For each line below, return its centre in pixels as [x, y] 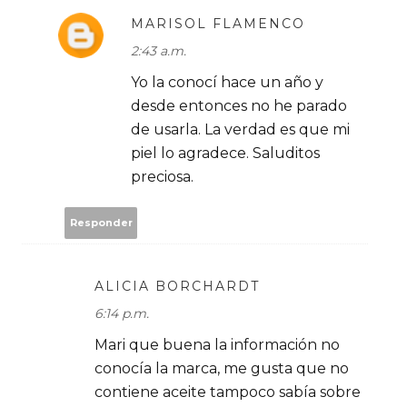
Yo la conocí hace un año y [227, 82]
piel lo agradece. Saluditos [225, 153]
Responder [101, 223]
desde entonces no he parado [239, 105]
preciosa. [162, 176]
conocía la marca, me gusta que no [222, 368]
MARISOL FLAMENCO [218, 23]
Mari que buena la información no [217, 344]
